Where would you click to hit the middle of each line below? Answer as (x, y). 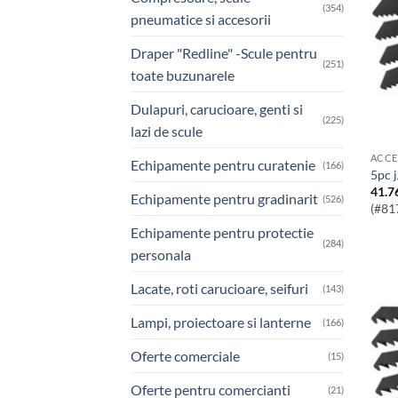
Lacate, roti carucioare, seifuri (219, 288)
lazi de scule (167, 131)
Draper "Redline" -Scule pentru (224, 52)
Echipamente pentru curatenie (223, 164)
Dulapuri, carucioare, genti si (217, 108)
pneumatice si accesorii (201, 19)
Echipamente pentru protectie (222, 232)
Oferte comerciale (185, 355)
